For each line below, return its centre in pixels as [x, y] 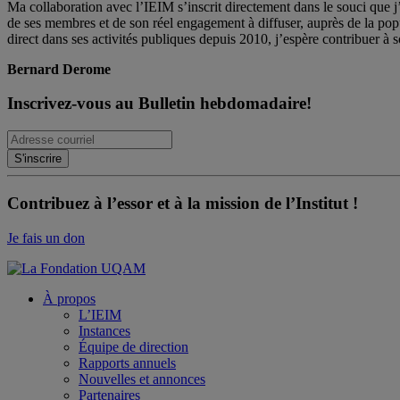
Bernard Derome [59, 69]
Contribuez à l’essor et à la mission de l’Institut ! [183, 203]
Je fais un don [46, 237]
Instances [104, 330]
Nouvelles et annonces [142, 379]
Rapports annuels [127, 362]
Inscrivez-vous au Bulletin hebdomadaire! [159, 104]
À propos [69, 298]
